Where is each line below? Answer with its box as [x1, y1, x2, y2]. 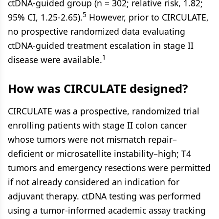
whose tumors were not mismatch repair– [8, 133, 177, 145]
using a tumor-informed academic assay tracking [8, 204, 206, 216]
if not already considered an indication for [8, 176, 179, 188]
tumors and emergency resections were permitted [8, 162, 211, 174]
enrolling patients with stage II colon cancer [8, 119, 187, 131]
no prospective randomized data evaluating [8, 25, 185, 37]
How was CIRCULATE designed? [8, 80, 188, 96]
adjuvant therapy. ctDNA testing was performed [8, 190, 201, 202]
